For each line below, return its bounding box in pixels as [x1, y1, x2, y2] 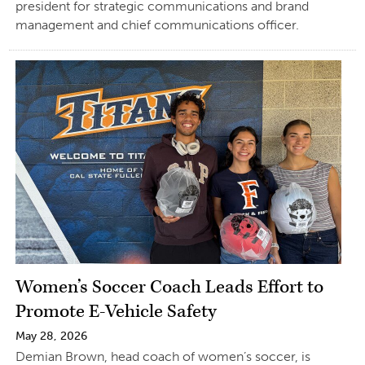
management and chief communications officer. [15, 16, 299, 33]
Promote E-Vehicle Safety [15, 300, 217, 324]
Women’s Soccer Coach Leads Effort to [15, 275, 323, 300]
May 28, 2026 [15, 329, 87, 344]
